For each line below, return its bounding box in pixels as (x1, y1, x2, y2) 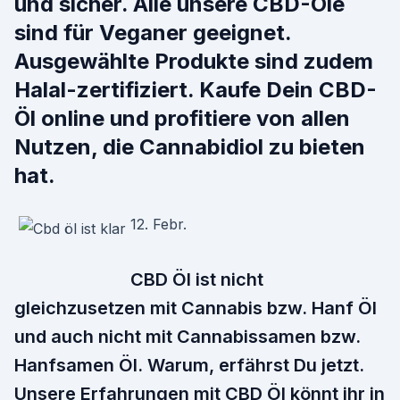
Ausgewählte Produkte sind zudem (14, 48, 373, 74)
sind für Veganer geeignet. (14, 20, 291, 46)
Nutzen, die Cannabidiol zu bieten (14, 134, 365, 160)
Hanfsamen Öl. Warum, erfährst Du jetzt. (14, 354, 364, 376)
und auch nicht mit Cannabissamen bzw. (14, 326, 361, 347)
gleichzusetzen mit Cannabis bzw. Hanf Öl (14, 297, 377, 319)
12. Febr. (130, 215, 187, 233)
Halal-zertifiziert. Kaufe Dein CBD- (14, 77, 377, 103)
